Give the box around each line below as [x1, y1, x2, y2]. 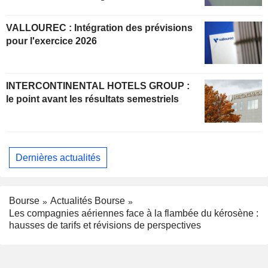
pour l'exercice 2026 [6, 35, 97, 46]
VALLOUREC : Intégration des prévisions [6, 22, 74, 33]
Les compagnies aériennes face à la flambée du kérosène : [9, 208, 258, 219]
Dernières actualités [16, 152, 100, 163]
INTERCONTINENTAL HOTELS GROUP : [6, 81, 190, 92]
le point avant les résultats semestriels [6, 94, 179, 105]
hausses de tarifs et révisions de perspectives [9, 220, 201, 231]
